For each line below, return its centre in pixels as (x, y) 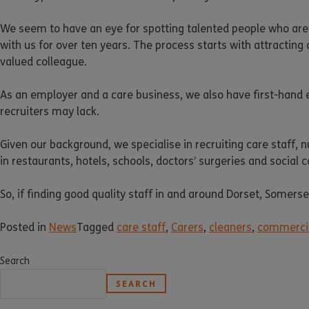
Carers (187, 228)
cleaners (230, 228)
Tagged (97, 228)
